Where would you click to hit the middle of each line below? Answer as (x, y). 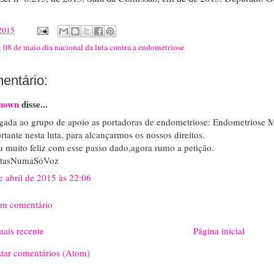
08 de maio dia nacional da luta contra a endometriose (94, 47)
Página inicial (219, 231)
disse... (33, 104)
